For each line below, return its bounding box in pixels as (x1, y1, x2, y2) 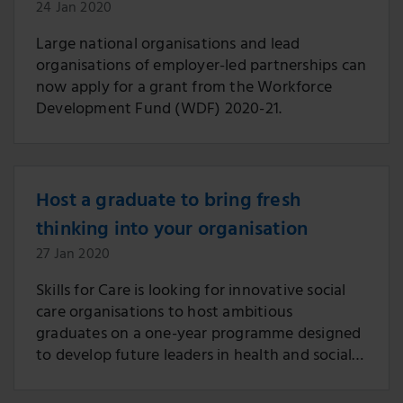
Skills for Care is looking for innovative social (36, 277, 346, 308)
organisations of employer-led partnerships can (36, 52, 367, 83)
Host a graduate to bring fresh (36, 184, 300, 221)
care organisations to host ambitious (36, 299, 293, 329)
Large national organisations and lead (36, 31, 300, 61)
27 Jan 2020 (36, 242, 111, 269)
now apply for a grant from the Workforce (36, 74, 332, 104)
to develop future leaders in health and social (36, 342, 353, 372)
